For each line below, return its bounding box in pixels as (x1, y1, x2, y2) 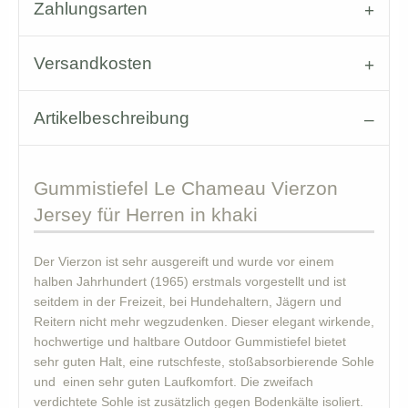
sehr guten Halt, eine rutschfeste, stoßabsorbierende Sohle (34, 354, 374, 370)
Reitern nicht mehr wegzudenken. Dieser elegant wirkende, (34, 314, 374, 330)
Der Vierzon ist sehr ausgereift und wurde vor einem (34, 254, 334, 270)
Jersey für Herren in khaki (34, 204, 258, 226)
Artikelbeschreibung (34, 108, 189, 128)
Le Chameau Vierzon (148, 178, 338, 199)
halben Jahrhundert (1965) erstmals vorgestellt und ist (34, 274, 346, 290)
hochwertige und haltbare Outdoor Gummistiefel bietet (34, 334, 346, 350)
